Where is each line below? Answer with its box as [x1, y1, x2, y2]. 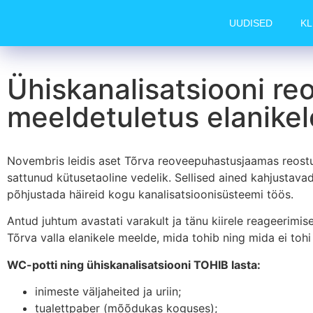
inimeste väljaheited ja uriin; [35, 284, 181, 299]
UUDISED [229, 17, 273, 29]
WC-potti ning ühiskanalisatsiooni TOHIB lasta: [7, 257, 261, 272]
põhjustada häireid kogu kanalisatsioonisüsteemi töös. [7, 187, 293, 201]
